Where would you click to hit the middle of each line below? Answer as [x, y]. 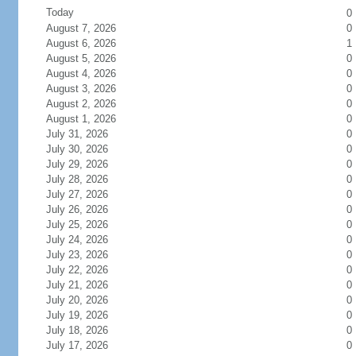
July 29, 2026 [77, 164]
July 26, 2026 [77, 209]
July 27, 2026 [77, 194]
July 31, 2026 [77, 134]
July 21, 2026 [77, 285]
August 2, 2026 [81, 104]
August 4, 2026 [81, 74]
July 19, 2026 [77, 315]
